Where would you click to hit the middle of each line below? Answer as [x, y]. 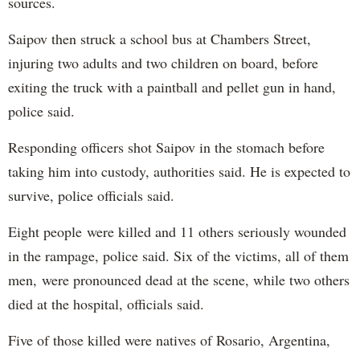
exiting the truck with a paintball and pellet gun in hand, [172, 86]
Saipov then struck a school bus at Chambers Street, [160, 38]
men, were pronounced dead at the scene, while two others [179, 279]
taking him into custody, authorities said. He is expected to [179, 171]
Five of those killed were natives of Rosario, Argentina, [169, 340]
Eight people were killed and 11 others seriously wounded [177, 231]
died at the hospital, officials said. [106, 303]
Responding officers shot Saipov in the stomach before [166, 147]
